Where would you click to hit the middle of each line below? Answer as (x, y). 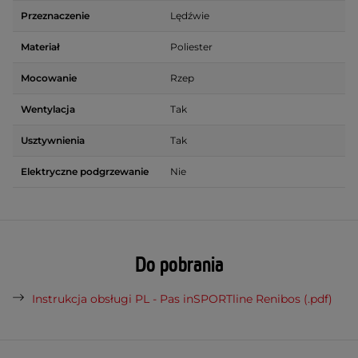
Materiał (40, 46)
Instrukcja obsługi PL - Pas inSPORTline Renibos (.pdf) (182, 298)
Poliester (191, 46)
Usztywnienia (53, 140)
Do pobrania (179, 265)
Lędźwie (190, 15)
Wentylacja (48, 109)
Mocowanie (49, 78)
